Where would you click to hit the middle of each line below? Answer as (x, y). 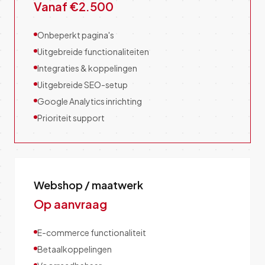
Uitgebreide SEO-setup (83, 85)
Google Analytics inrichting (90, 101)
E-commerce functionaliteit (92, 232)
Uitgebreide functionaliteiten (93, 51)
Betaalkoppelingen (75, 249)
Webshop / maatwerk (88, 185)
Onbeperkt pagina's (76, 35)
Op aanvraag (70, 204)
